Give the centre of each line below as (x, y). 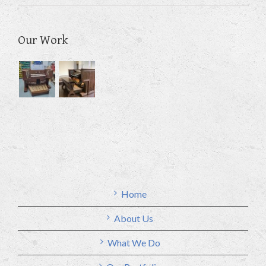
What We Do (134, 243)
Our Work (43, 41)
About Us (134, 218)
